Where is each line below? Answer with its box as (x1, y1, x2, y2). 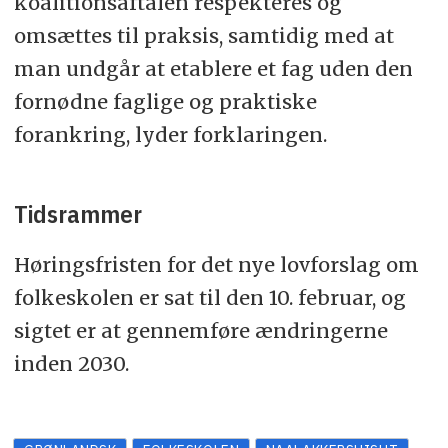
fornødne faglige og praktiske (13, 89, 317, 115)
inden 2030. (13, 351, 129, 377)
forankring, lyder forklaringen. (13, 122, 327, 148)
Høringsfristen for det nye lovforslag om (13, 252, 419, 278)
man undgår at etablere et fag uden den (13, 56, 413, 82)
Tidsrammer (13, 198, 142, 231)
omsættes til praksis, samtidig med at (13, 23, 394, 49)
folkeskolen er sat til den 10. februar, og (13, 285, 406, 311)
